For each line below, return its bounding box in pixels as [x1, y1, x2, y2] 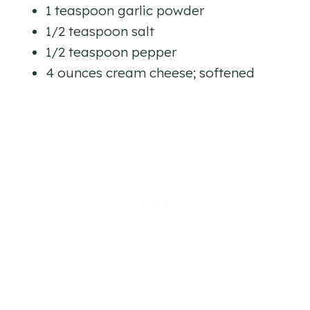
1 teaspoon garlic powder [46, 2, 204, 19]
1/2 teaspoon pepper [46, 44, 176, 61]
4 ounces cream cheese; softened [46, 64, 255, 82]
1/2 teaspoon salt [46, 23, 154, 40]
